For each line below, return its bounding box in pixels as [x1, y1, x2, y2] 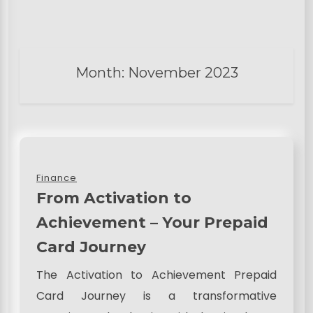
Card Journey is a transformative [36, 288, 277, 305]
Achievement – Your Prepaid [36, 213, 268, 232]
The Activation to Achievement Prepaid [36, 267, 277, 284]
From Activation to [36, 189, 191, 208]
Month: [75, 64, 128, 82]
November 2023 [127, 64, 238, 82]
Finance [36, 171, 77, 185]
